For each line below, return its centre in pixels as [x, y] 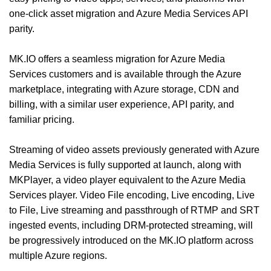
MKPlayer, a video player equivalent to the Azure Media [127, 180]
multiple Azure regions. [58, 255]
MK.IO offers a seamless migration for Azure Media [117, 59]
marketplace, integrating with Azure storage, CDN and [124, 89]
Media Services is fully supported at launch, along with [125, 165]
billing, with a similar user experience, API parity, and [122, 104]
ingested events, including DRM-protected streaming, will [131, 225]
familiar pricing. [42, 119]
